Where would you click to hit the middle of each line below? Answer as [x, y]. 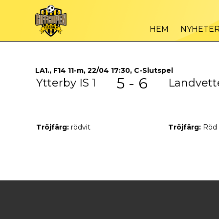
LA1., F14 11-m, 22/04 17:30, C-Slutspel [104, 70]
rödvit [80, 127]
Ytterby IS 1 [66, 83]
